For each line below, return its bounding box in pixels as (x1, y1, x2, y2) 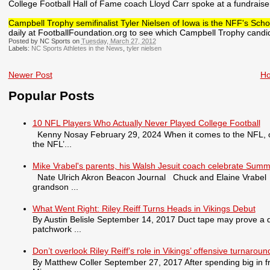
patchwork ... (32, 224, 81, 234)
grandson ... (32, 181, 78, 192)
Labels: (8, 45, 31, 52)
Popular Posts (8, 88, 95, 103)
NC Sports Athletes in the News (31, 45, 123, 52)
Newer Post (8, 70, 52, 80)
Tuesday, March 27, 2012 (81, 37, 156, 45)
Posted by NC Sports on (8, 37, 81, 45)
